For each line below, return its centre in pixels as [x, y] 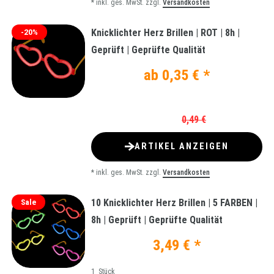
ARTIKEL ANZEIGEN [182, 147]
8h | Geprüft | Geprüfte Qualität [157, 220]
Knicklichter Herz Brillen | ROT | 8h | [165, 32]
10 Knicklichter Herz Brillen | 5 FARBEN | [174, 202]
